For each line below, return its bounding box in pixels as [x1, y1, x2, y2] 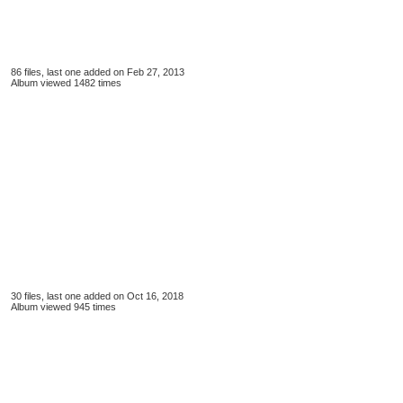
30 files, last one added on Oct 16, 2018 [11, 291, 184, 301]
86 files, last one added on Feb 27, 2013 [11, 67, 184, 77]
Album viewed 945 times [11, 301, 116, 312]
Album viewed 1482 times [11, 77, 121, 88]
